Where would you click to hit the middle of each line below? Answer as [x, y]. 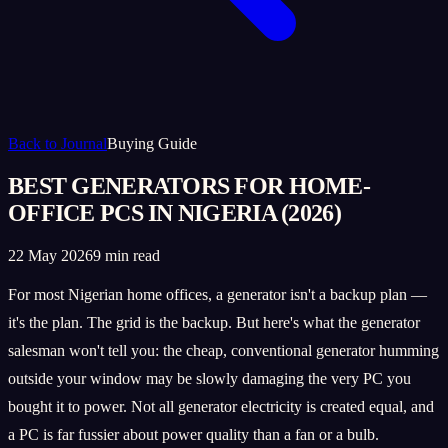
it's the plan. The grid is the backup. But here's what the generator [214, 322]
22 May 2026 [50, 255]
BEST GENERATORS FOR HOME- [189, 185]
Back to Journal [57, 143]
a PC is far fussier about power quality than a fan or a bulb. [193, 434]
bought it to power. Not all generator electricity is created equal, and [221, 406]
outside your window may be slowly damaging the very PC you [209, 378]
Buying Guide [152, 143]
